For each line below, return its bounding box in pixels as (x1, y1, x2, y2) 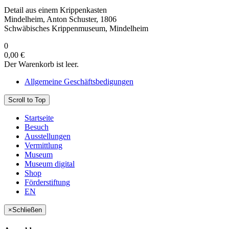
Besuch (25, 123, 49, 132)
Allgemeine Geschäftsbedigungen (25, 77, 133, 86)
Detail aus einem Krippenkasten (4, 6, 107, 15)
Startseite (25, 113, 54, 123)
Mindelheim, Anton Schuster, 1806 (4, 15, 117, 24)
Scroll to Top (8, 96, 45, 104)
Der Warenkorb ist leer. (4, 60, 79, 69)
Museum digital (25, 159, 75, 169)
